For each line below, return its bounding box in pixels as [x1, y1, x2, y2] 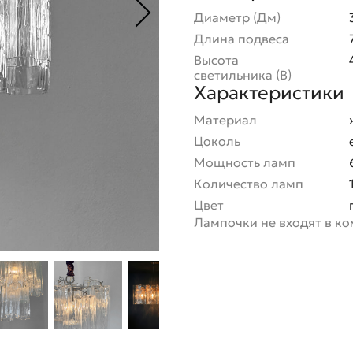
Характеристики [194, 81, 344, 105]
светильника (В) [194, 67, 292, 83]
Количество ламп [194, 176, 307, 191]
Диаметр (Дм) [194, 9, 281, 25]
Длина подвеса [194, 31, 292, 46]
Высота [194, 52, 239, 68]
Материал [194, 112, 260, 128]
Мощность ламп [194, 154, 299, 170]
